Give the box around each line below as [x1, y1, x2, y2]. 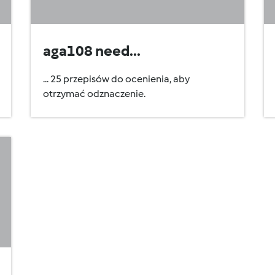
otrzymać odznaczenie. [43, 88, 145, 99]
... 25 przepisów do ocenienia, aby [43, 73, 190, 85]
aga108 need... [43, 42, 141, 60]
